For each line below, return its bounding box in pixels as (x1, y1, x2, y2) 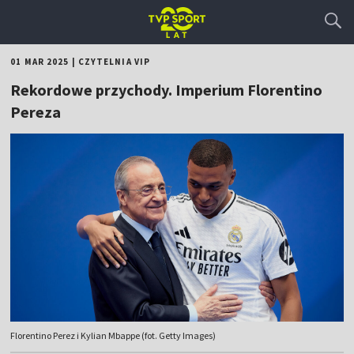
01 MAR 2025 (10, 56, 70, 67)
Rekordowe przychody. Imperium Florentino (10, 80, 323, 100)
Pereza (10, 102, 62, 122)
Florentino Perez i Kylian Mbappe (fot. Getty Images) (10, 330, 217, 342)
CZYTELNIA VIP (77, 56, 151, 67)
